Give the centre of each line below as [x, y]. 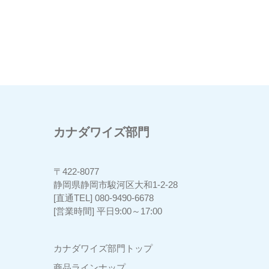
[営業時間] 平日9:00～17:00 [108, 211]
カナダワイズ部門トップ [103, 249]
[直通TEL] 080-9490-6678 [104, 198]
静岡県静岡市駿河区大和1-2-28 [116, 185]
